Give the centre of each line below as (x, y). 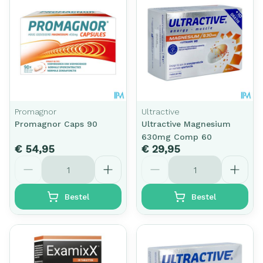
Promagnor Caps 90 (56, 124)
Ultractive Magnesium (186, 124)
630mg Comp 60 (177, 137)
